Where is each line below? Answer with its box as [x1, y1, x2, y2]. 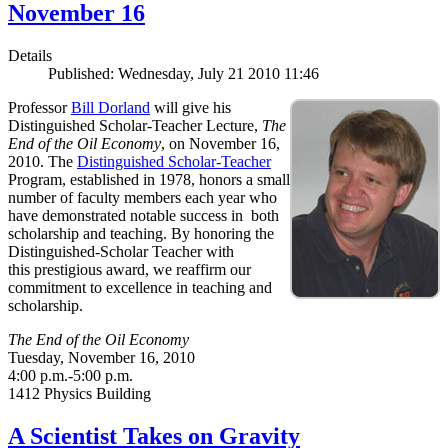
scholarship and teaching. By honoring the [8, 225, 274, 243]
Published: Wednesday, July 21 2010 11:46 [48, 65, 319, 83]
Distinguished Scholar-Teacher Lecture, [8, 117, 258, 135]
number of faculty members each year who [8, 189, 277, 207]
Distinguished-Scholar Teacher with [8, 243, 234, 261]
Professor [8, 99, 71, 117]
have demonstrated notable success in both [8, 207, 279, 225]
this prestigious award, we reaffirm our [8, 261, 251, 279]
